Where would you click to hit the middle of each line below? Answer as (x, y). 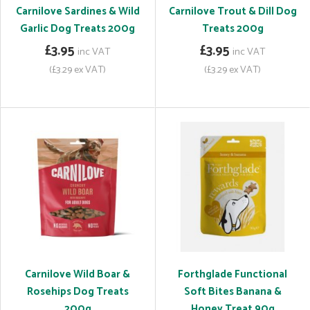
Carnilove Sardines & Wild (77, 11)
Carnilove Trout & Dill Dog (232, 11)
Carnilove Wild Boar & (77, 274)
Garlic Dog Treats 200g (77, 29)
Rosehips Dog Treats (77, 292)
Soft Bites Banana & (232, 292)
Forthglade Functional (232, 274)
